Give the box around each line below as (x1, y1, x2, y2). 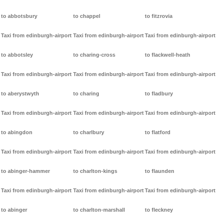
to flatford (145, 129, 171, 136)
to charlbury (73, 129, 104, 136)
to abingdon (1, 129, 32, 136)
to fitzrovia (145, 13, 173, 19)
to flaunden (145, 168, 175, 174)
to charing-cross (73, 52, 115, 58)
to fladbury (145, 91, 173, 97)
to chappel (73, 13, 100, 19)
